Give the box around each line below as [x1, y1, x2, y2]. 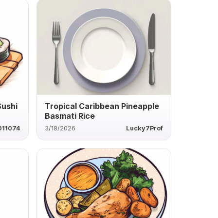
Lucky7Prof [126, 124, 163, 132]
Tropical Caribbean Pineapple [44, 101, 159, 111]
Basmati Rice [44, 110, 95, 121]
